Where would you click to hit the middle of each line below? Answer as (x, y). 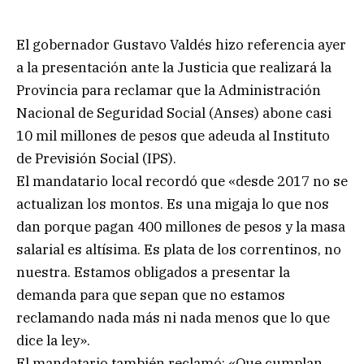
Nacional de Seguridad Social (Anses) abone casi (174, 113)
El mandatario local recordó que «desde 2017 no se (182, 181)
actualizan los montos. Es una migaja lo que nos (173, 204)
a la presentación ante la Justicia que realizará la (174, 67)
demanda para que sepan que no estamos (151, 295)
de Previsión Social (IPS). (96, 158)
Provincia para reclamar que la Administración (169, 90)
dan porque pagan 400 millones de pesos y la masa (181, 226)
